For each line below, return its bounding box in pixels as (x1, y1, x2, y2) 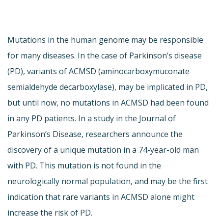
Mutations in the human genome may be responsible (7, 34, 203, 45)
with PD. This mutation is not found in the (7, 160, 161, 171)
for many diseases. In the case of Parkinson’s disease (7, 50, 202, 61)
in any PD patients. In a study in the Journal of (7, 112, 176, 124)
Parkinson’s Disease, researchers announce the (7, 128, 183, 139)
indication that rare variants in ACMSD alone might (7, 191, 194, 202)
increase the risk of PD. (7, 207, 92, 218)
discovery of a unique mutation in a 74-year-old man (7, 144, 199, 155)
